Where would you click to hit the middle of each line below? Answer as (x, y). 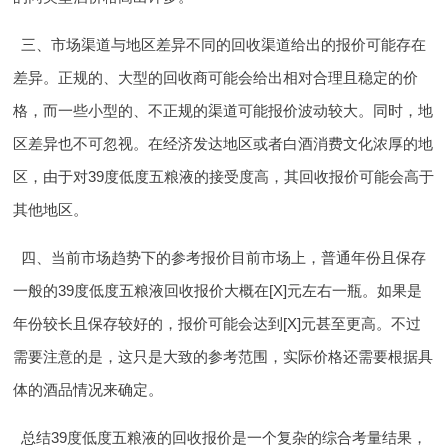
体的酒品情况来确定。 (88, 390)
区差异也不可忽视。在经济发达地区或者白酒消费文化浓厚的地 (223, 144)
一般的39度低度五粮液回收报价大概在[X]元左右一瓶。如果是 (218, 291)
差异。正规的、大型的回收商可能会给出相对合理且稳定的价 (216, 78)
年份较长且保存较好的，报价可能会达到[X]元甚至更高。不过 (217, 324)
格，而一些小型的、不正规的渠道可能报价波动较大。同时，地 (223, 111)
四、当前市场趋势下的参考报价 (125, 258)
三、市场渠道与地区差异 (103, 45)
